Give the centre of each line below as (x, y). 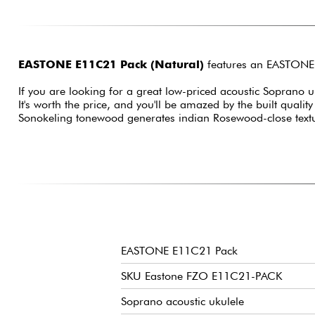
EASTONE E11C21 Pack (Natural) (111, 64)
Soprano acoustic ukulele (182, 302)
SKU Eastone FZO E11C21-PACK (201, 276)
